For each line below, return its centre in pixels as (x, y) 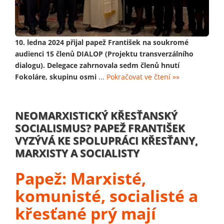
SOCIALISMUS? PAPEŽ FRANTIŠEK (100, 128)
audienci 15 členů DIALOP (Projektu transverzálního (104, 53)
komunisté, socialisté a (106, 195)
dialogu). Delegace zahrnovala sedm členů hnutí (97, 65)
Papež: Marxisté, (80, 178)
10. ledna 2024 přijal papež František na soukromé (102, 42)
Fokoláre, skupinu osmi (56, 76)
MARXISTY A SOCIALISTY (77, 153)
